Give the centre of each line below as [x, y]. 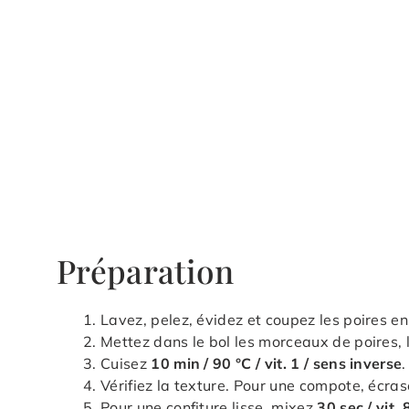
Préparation [146, 270]
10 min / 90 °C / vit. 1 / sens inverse [277, 363]
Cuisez [126, 363]
